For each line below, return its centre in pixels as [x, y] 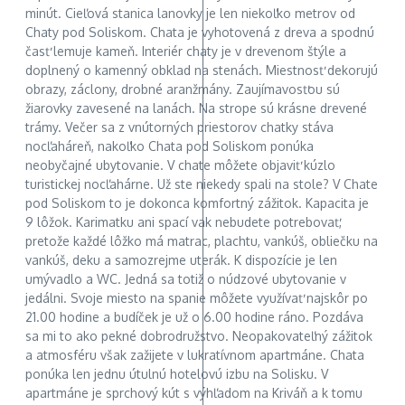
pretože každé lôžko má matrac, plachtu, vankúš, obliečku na [202, 241]
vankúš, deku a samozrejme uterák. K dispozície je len [181, 260]
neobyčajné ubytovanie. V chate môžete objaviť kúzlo [180, 165]
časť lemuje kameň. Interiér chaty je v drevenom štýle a [186, 52]
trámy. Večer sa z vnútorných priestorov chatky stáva [179, 127]
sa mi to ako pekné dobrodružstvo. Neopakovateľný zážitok [199, 336]
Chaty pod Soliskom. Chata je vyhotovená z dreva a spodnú [200, 33]
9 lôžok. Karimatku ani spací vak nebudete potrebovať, [184, 222]
